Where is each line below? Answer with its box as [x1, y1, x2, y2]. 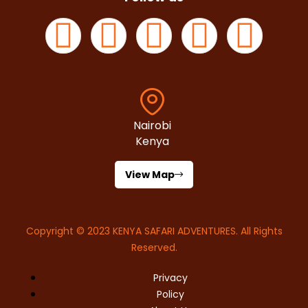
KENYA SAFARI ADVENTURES [112, 224, 236, 239]
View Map [125, 168, 175, 182]
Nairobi [133, 118, 171, 134]
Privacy [153, 271, 188, 285]
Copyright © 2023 [25, 224, 113, 239]
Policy [157, 287, 184, 302]
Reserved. [131, 241, 177, 255]
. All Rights [235, 224, 283, 239]
